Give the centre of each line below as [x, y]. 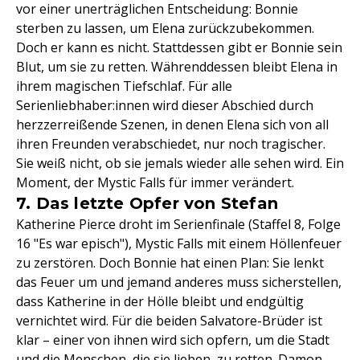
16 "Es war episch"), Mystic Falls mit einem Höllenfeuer [179, 243]
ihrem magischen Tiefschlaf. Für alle [124, 86]
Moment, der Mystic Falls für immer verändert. [155, 182]
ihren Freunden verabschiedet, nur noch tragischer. [171, 144]
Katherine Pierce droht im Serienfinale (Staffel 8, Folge [178, 224]
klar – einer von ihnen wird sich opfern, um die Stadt [173, 340]
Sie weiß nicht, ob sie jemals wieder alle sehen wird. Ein [180, 163]
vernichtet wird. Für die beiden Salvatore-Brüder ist [169, 321]
